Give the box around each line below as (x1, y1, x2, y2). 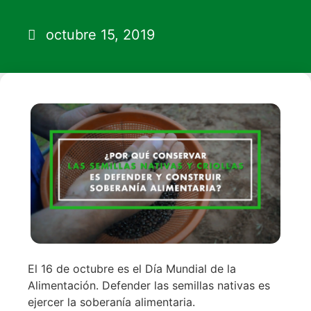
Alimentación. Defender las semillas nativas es (28, 278, 270, 293)
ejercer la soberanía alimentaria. (28, 295, 195, 310)
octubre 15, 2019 (46, 26, 155, 43)
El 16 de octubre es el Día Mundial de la (28, 262, 236, 276)
